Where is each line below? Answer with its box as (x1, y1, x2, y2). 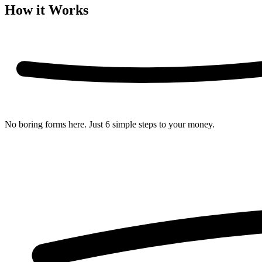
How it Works (5, 2, 88, 18)
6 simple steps (105, 119, 157, 129)
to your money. (157, 119, 215, 129)
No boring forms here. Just (5, 119, 105, 129)
